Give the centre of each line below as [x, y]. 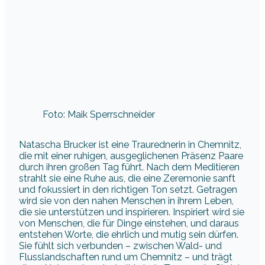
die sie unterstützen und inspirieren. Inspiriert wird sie [132, 212]
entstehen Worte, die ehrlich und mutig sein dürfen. [129, 234]
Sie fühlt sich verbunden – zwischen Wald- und [120, 245]
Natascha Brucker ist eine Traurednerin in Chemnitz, [130, 144]
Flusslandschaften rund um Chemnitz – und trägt [126, 257]
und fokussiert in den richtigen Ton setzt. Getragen [128, 189]
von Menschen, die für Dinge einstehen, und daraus [129, 223]
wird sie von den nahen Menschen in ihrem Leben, [126, 201]
